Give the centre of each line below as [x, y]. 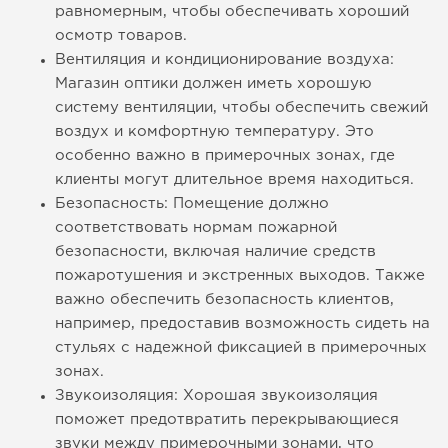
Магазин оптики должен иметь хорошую [213, 84]
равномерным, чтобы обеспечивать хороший [232, 12]
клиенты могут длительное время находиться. [234, 180]
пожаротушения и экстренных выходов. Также [240, 276]
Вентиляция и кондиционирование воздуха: [224, 60]
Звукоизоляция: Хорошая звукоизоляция [216, 396]
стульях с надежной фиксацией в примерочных [241, 348]
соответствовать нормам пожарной [196, 228]
